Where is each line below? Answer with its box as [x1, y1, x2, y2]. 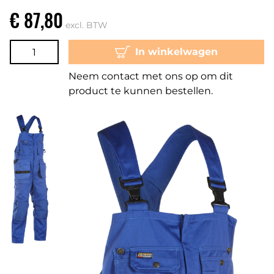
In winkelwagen [135, 46, 218, 58]
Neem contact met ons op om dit [68, 70, 233, 83]
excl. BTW [65, 20, 108, 31]
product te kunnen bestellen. [68, 85, 213, 97]
